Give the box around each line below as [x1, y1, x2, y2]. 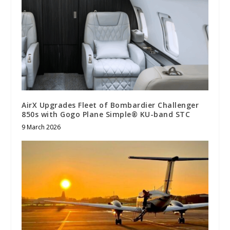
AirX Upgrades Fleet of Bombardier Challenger [22, 100, 199, 110]
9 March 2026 [22, 123, 61, 132]
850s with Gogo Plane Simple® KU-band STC [22, 109, 190, 120]
